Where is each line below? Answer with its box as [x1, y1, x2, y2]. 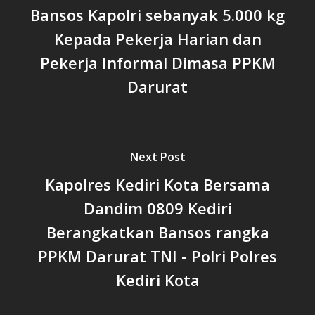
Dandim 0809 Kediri [83, 198, 232, 219]
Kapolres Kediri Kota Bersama [45, 174, 270, 195]
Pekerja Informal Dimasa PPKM [39, 52, 276, 73]
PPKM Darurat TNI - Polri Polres [38, 245, 277, 266]
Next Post [129, 149, 186, 165]
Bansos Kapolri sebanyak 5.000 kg [30, 4, 285, 25]
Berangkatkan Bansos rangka [46, 221, 269, 243]
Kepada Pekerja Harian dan [53, 28, 262, 49]
